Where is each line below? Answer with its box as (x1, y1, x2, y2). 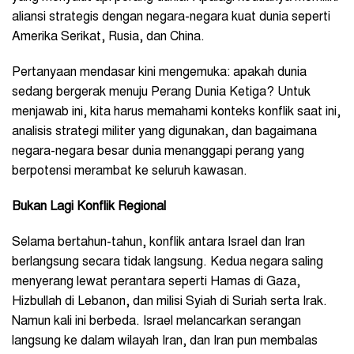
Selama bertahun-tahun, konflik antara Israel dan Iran (12, 235, 305, 249)
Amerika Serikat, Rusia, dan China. (12, 30, 205, 43)
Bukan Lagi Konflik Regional (12, 200, 166, 213)
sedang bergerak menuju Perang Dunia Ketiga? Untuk (12, 85, 311, 99)
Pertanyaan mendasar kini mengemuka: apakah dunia (12, 66, 307, 79)
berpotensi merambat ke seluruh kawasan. (12, 164, 247, 178)
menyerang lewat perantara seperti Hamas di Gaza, (12, 275, 300, 288)
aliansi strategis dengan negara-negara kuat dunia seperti (12, 10, 330, 24)
